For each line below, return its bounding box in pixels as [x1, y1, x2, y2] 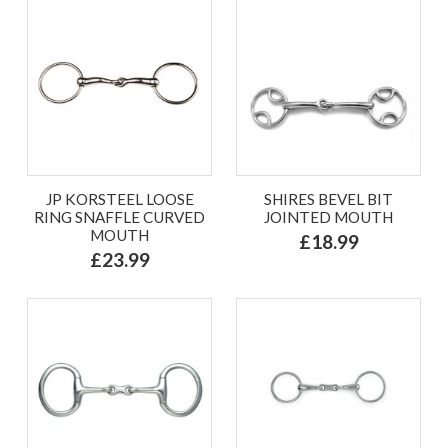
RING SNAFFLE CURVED [34, 207, 205, 226]
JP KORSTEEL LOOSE [45, 189, 194, 208]
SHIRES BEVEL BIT [264, 189, 393, 208]
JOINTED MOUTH [264, 207, 393, 226]
